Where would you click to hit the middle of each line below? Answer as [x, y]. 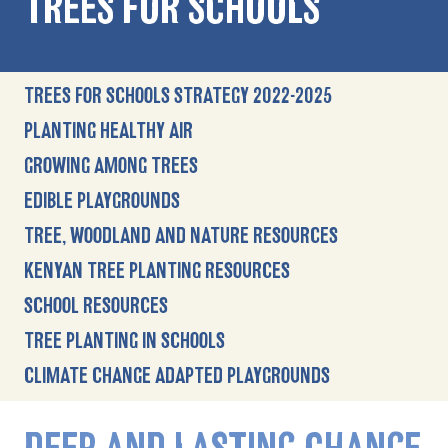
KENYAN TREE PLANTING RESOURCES [157, 270]
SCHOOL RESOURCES [96, 305]
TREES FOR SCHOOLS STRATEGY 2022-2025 [178, 95]
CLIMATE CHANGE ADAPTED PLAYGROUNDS [177, 375]
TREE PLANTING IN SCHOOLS [124, 340]
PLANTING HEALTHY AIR [108, 130]
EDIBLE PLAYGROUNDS [102, 200]
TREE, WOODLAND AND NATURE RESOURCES [181, 235]
